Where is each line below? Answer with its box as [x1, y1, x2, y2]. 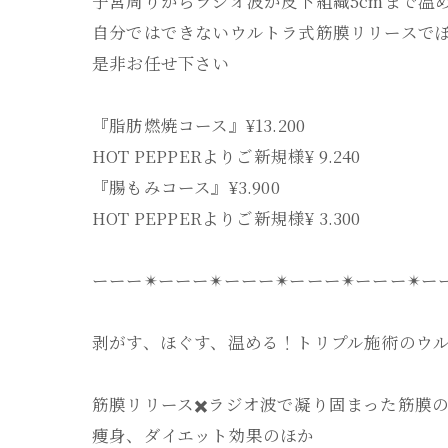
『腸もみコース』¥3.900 [92, 174, 280, 199]
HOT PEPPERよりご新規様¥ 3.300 [92, 205, 361, 230]
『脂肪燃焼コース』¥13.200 [92, 112, 306, 137]
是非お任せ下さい [92, 50, 230, 75]
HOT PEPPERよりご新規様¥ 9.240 [92, 143, 361, 168]
